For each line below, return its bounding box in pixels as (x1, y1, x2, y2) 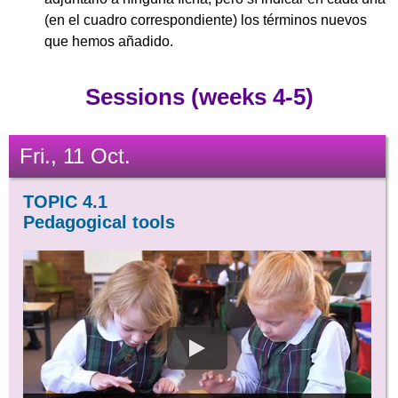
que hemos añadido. (44, 34, 173, 50)
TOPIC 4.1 (23, 191, 107, 211)
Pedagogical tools (23, 211, 175, 232)
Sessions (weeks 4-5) (84, 84, 314, 111)
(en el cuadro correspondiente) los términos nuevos (44, 12, 367, 28)
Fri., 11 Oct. (20, 143, 131, 168)
